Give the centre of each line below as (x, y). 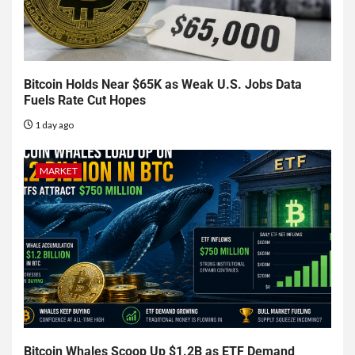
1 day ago (53, 125)
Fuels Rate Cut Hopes (85, 101)
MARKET (59, 171)
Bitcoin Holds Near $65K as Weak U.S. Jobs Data (163, 85)
